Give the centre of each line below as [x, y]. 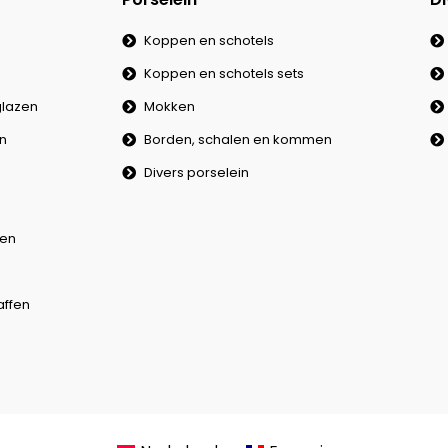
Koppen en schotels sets [224, 73]
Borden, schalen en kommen [238, 139]
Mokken [170, 106]
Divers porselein [197, 172]
